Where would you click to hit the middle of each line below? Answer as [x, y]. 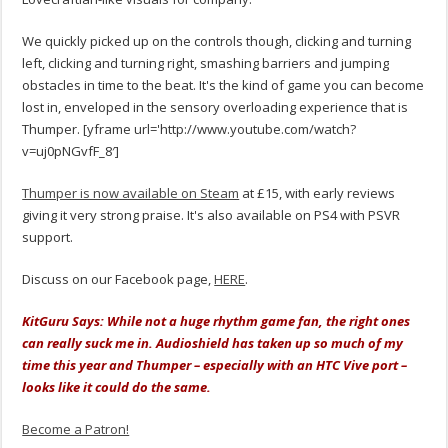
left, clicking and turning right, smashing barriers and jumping [206, 63]
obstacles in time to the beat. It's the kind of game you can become [223, 85]
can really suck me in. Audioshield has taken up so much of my [213, 343]
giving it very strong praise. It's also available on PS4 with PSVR [211, 215]
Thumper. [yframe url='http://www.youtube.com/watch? [189, 129]
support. [48, 237]
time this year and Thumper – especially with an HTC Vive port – [215, 365]
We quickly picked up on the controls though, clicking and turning [217, 41]
